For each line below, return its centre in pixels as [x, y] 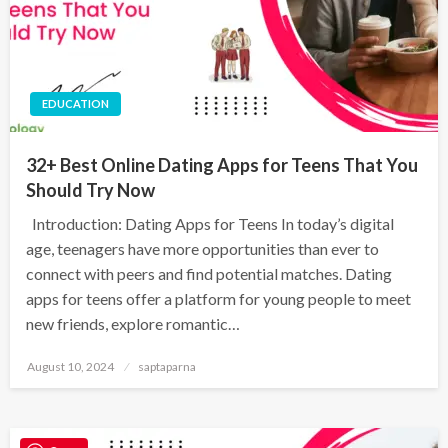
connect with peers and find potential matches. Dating [209, 273]
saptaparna [167, 366]
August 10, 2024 [70, 366]
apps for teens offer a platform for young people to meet [218, 298]
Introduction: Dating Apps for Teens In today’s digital [210, 223]
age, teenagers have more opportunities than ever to [202, 248]
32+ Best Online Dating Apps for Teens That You [222, 164]
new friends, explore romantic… [133, 323]
